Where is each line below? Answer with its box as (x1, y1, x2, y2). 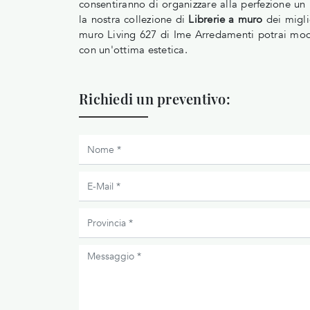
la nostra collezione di (79, 12, 189, 27)
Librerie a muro (188, 12, 263, 27)
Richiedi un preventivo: (79, 89, 230, 109)
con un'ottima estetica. (79, 43, 188, 57)
